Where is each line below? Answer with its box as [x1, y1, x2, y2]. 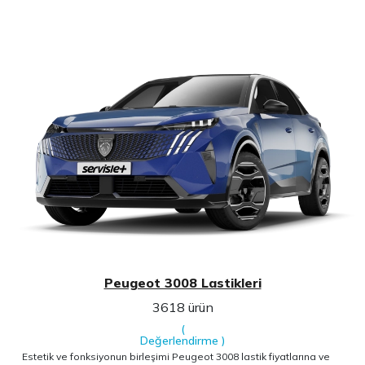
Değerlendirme [140, 332, 218, 348]
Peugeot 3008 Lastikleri [103, 274, 262, 291]
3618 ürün [152, 298, 213, 315]
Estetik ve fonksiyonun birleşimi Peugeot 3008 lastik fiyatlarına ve [22, 350, 331, 363]
